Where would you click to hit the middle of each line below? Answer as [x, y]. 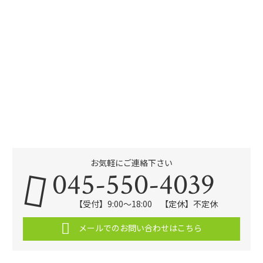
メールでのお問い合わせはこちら [139, 228]
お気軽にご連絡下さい [131, 163]
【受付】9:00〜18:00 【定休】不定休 [146, 203]
